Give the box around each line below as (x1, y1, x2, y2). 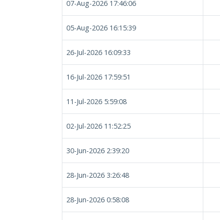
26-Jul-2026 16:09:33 (66, 48, 131, 57)
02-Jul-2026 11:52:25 (66, 121, 131, 131)
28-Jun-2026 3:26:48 (66, 170, 129, 180)
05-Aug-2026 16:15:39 (66, 23, 136, 32)
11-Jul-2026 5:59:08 (66, 97, 127, 106)
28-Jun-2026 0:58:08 (66, 195, 129, 204)
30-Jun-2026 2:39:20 (66, 146, 129, 155)
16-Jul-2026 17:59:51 (66, 72, 131, 82)
